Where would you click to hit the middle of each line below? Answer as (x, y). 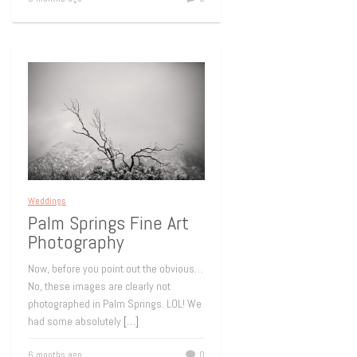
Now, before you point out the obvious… (116, 269)
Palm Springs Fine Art (108, 223)
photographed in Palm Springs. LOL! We (115, 304)
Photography (76, 242)
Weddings (47, 201)
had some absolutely (76, 322)
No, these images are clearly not (99, 286)
